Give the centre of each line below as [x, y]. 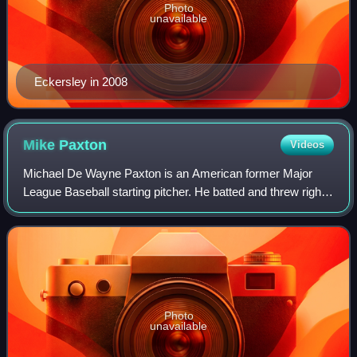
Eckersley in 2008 [81, 81]
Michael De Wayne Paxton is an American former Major [168, 173]
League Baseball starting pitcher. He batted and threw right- [176, 191]
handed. [44, 210]
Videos [307, 144]
